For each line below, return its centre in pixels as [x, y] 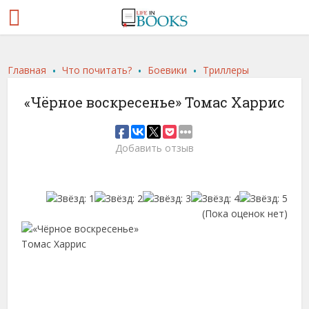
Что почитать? [97, 70]
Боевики [168, 70]
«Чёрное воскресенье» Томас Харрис [154, 102]
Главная [27, 70]
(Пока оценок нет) [245, 214]
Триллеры [226, 70]
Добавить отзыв [154, 148]
